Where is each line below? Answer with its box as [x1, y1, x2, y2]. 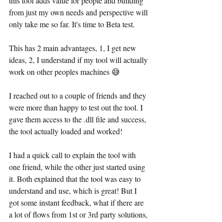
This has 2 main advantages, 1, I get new [9, 43, 138, 53]
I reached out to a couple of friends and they [9, 90, 148, 101]
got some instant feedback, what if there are [9, 197, 146, 208]
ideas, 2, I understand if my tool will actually [9, 55, 150, 65]
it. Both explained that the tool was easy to [9, 173, 143, 184]
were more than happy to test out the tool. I [9, 102, 145, 112]
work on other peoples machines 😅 [9, 66, 120, 77]
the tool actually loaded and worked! [9, 126, 122, 136]
